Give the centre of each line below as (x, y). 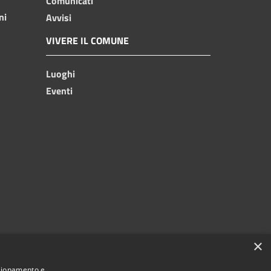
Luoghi (60, 73)
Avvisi (59, 17)
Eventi (59, 90)
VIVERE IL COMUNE (87, 40)
